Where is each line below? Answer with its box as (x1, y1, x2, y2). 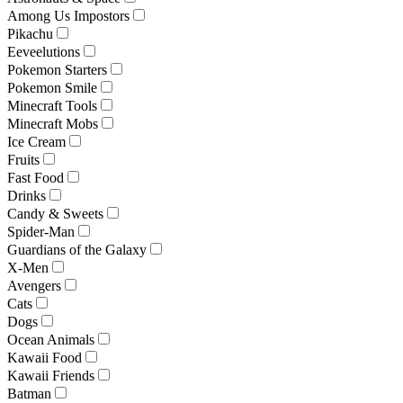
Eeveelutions (7, 43, 80, 59)
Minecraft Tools (7, 97, 97, 113)
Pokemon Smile (7, 79, 97, 95)
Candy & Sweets (7, 205, 103, 221)
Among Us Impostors (7, 7, 130, 23)
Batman (7, 385, 51, 401)
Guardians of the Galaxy (7, 241, 147, 257)
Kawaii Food (7, 349, 82, 365)
